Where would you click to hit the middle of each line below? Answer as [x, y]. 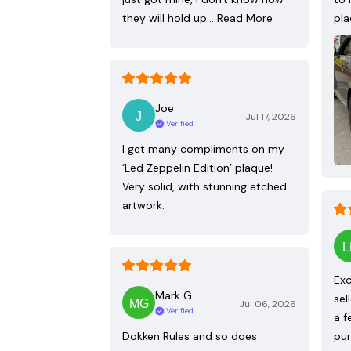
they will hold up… [168, 18]
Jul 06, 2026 [268, 304]
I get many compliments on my [203, 148]
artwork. [143, 205]
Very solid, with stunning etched [204, 186]
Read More [245, 18]
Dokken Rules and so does [190, 336]
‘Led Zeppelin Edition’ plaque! [197, 167]
